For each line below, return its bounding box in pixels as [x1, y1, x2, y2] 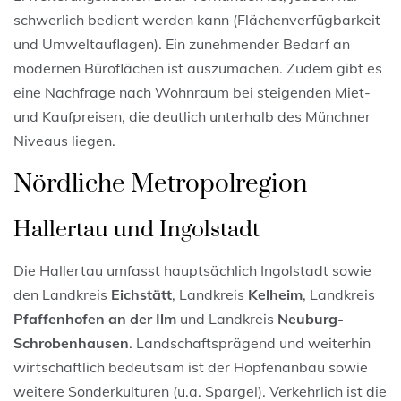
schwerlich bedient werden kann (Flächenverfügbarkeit [13, 10, 380, 29]
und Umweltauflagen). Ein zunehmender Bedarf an [13, 34, 350, 53]
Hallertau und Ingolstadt [13, 215, 260, 243]
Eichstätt [111, 285, 172, 303]
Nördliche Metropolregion [13, 167, 308, 200]
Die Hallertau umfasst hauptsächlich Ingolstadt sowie [13, 260, 371, 279]
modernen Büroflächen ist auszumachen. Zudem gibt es [13, 58, 382, 77]
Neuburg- [277, 309, 344, 328]
